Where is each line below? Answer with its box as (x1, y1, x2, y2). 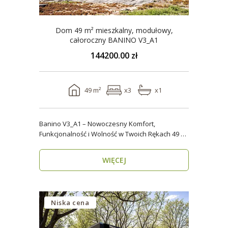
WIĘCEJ (102, 155, 126, 165)
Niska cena (51, 198, 90, 207)
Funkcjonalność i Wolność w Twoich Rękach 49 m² (39, 129, 172, 138)
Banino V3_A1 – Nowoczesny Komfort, (39, 119, 155, 128)
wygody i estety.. (39, 139, 90, 149)
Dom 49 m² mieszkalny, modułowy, (55, 25, 173, 35)
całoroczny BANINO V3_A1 (70, 35, 158, 45)
